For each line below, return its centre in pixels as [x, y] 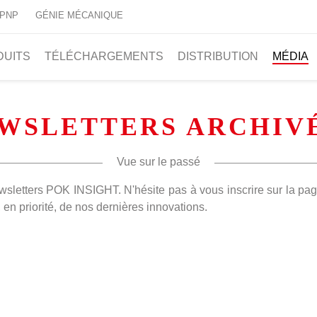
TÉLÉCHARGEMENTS [104, 56]
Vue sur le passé [158, 162]
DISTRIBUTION [218, 56]
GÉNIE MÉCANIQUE [79, 15]
